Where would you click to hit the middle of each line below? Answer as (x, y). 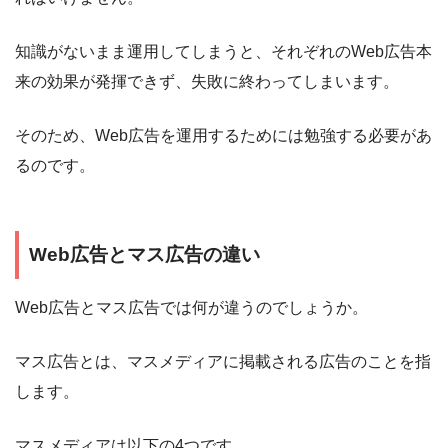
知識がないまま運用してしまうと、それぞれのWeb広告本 (223, 52)
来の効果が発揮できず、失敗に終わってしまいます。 (207, 82)
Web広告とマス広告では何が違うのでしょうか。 (191, 307)
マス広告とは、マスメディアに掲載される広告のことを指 (223, 361)
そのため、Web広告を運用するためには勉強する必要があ (223, 136)
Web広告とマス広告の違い (144, 255)
